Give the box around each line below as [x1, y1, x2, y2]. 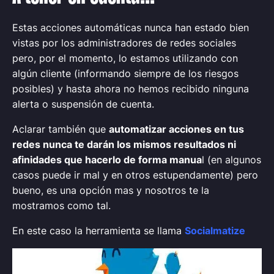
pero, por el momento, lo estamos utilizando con [12, 52, 238, 64]
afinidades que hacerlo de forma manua [12, 154, 202, 166]
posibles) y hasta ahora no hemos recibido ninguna [12, 83, 249, 95]
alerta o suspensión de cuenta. [12, 98, 154, 110]
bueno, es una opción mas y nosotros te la [12, 184, 209, 196]
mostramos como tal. [12, 199, 111, 212]
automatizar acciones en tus [109, 123, 244, 135]
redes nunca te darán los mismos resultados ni [12, 138, 236, 150]
